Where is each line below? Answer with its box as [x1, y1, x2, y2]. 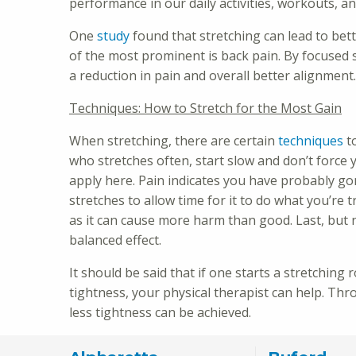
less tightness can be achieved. [69, 303, 254, 321]
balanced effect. [69, 230, 161, 249]
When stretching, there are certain [69, 131, 278, 149]
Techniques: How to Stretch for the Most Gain [69, 99, 342, 117]
